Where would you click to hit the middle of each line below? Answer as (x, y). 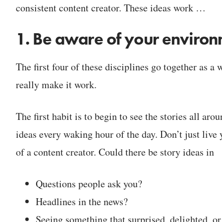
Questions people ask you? (89, 183)
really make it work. (56, 84)
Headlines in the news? (82, 201)
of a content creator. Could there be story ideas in (115, 152)
